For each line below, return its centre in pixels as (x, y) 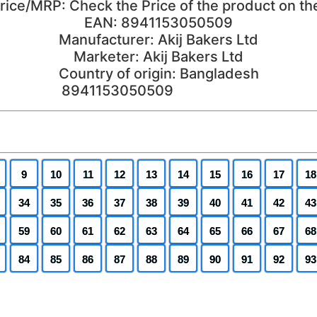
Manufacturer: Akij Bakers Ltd (158, 40)
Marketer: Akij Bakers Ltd (158, 57)
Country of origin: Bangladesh (158, 74)
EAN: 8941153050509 (158, 23)
